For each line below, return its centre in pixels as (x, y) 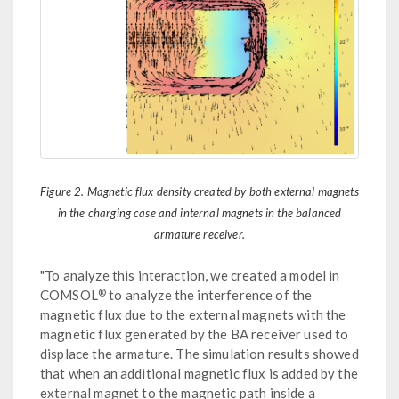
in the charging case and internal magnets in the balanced (199, 213)
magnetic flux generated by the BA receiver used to (195, 334)
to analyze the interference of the (209, 295)
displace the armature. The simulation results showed (199, 354)
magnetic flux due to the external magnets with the (193, 315)
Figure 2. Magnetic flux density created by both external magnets (199, 192)
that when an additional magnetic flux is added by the (199, 374)
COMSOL (69, 295)
